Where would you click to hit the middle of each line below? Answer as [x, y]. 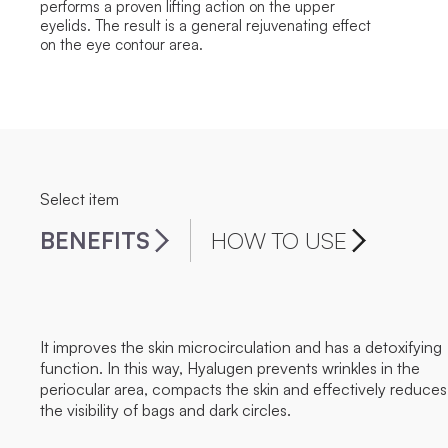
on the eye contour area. [121, 44]
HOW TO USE [279, 240]
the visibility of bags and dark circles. [165, 409]
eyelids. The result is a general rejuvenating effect [205, 25]
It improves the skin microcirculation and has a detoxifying [241, 346]
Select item [79, 198]
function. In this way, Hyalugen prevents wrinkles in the [230, 367]
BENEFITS [95, 240]
